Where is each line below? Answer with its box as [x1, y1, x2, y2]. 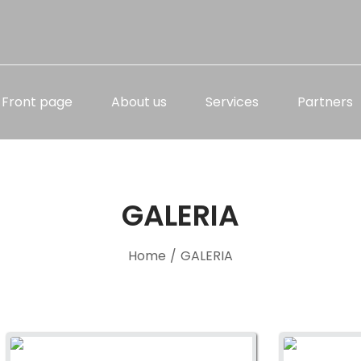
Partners [297, 93, 353, 111]
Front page [2, 93, 73, 111]
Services [205, 93, 259, 111]
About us [111, 93, 167, 111]
